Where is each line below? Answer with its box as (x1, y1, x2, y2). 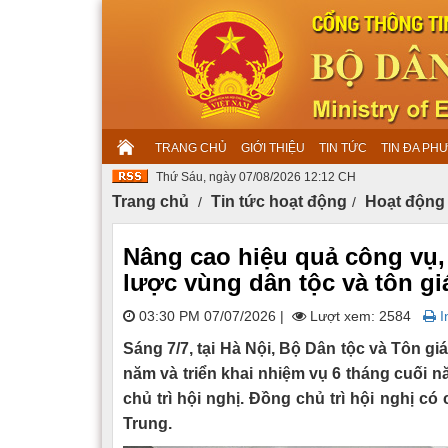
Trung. (123, 415, 172, 433)
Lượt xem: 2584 (306, 308, 411, 325)
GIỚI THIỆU (241, 141, 305, 155)
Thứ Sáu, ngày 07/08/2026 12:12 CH (156, 170, 356, 184)
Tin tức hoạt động (211, 193, 347, 211)
